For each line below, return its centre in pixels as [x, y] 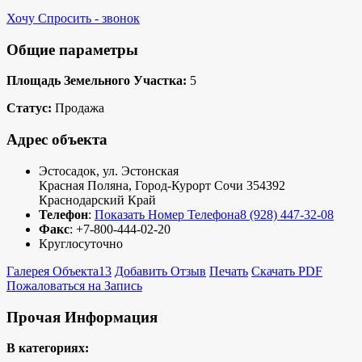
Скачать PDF [287, 271]
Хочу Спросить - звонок [73, 18]
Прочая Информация [82, 317]
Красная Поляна [84, 185]
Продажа [78, 108]
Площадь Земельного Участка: [97, 81]
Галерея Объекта [53, 271]
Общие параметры [72, 49]
